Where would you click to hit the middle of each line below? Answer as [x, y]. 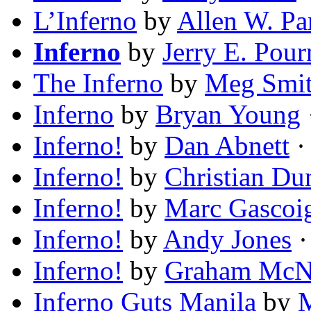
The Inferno [98, 83]
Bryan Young [228, 115]
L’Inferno [85, 21]
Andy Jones [227, 239]
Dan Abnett [227, 146]
